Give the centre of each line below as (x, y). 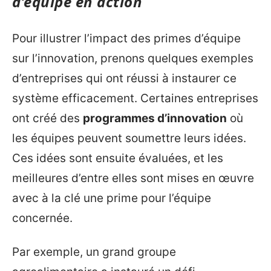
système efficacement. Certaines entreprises (135, 98)
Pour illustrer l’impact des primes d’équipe (126, 38)
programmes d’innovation (155, 118)
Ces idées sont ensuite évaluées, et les (118, 158)
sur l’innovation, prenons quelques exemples (133, 58)
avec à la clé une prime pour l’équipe (112, 198)
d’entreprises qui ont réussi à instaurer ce (124, 78)
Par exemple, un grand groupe (94, 252)
